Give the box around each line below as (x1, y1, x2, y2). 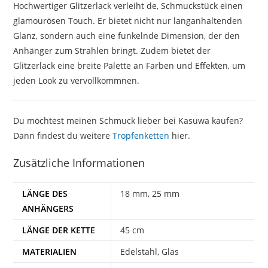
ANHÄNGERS (22, 202, 74, 214)
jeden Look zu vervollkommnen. (13, 74, 140, 86)
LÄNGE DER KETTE (22, 224, 96, 236)
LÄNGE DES (22, 187, 68, 199)
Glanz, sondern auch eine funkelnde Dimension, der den (13, 29, 240, 41)
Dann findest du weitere (13, 129, 113, 141)
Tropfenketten (112, 129, 170, 141)
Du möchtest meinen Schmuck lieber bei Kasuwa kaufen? (13, 114, 243, 126)
